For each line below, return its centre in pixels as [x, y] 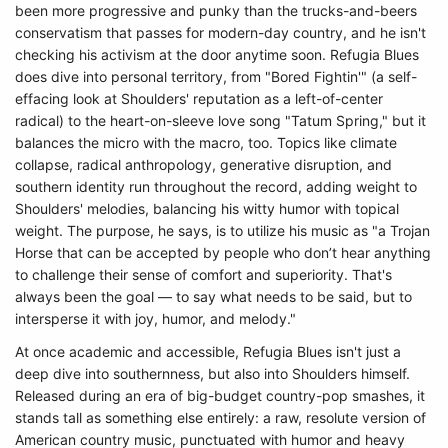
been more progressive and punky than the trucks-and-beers [216, 10]
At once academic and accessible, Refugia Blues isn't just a [208, 351]
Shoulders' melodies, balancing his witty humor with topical [207, 208]
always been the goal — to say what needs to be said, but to [213, 296]
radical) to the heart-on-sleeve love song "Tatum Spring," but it [220, 120]
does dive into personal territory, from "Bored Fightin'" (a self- [216, 76]
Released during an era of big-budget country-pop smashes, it [220, 395]
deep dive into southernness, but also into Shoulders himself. [212, 373]
